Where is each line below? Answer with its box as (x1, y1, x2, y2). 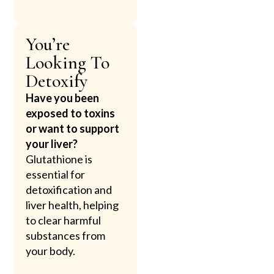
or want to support (26, 121, 120, 135)
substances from (26, 228, 106, 242)
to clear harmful (26, 213, 102, 227)
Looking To (26, 51, 110, 74)
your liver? (26, 136, 78, 150)
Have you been (26, 91, 100, 105)
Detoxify (26, 69, 88, 92)
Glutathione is (26, 152, 93, 166)
